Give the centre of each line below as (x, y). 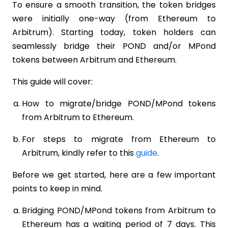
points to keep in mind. (58, 188)
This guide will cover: (52, 81)
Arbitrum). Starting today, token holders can (114, 32)
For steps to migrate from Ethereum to (119, 139)
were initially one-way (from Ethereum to (114, 18)
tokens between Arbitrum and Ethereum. (94, 60)
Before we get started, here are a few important (114, 175)
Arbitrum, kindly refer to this (79, 153)
